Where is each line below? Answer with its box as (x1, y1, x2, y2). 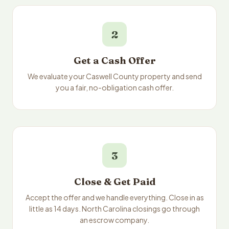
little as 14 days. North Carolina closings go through (29, 204, 200, 213)
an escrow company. (80, 215, 149, 224)
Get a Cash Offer (73, 55, 156, 66)
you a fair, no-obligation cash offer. (55, 83, 174, 92)
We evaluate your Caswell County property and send (27, 72, 202, 81)
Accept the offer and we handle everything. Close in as (25, 193, 204, 202)
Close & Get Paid (74, 176, 155, 188)
